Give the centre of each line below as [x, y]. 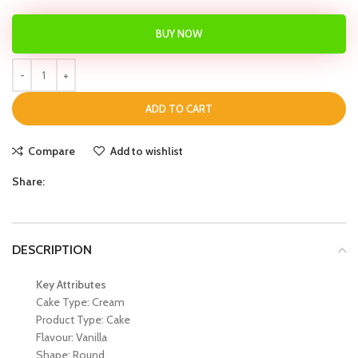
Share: [28, 181]
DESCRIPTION [52, 249]
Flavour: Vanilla [72, 337]
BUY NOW [179, 34]
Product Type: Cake [83, 319]
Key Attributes [71, 284]
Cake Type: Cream [80, 302]
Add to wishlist [146, 151]
